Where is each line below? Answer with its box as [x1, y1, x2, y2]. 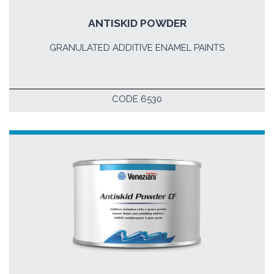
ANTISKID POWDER [87, 17, 187, 29]
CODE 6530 [112, 93, 162, 105]
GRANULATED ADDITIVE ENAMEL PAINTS [50, 42, 224, 54]
